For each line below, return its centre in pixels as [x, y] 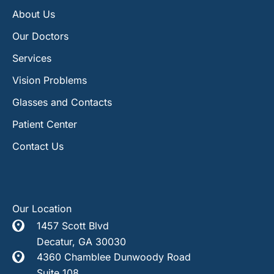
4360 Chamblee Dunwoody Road [114, 257]
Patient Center [45, 124]
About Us [34, 14]
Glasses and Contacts [62, 102]
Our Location [42, 209]
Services [32, 58]
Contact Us [38, 146]
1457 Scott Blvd [73, 225]
